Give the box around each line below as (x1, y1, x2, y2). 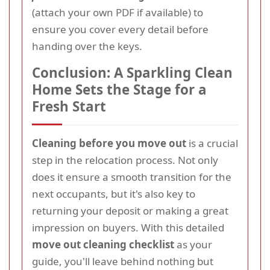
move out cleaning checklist (32, 237, 174, 251)
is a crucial (186, 136, 238, 150)
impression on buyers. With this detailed (32, 220, 224, 234)
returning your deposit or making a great (32, 203, 228, 218)
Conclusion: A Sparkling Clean (32, 63, 233, 82)
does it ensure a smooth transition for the (32, 169, 231, 184)
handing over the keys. (32, 39, 142, 53)
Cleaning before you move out (32, 136, 186, 150)
